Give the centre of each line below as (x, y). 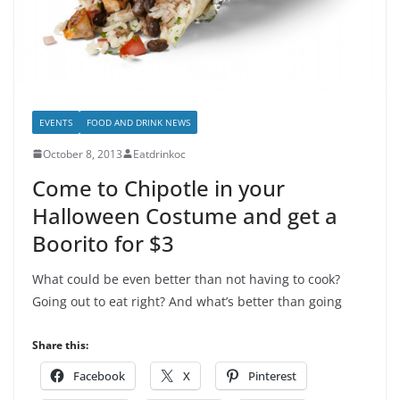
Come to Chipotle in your (158, 187)
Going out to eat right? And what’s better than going (187, 301)
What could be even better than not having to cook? (186, 279)
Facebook (99, 375)
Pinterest (272, 375)
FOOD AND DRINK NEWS (138, 122)
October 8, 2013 (83, 154)
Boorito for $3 (103, 243)
